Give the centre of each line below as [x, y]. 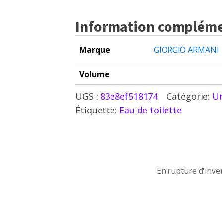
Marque [95, 50]
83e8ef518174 [129, 96]
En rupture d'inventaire [118, 146]
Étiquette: [97, 110]
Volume [94, 74]
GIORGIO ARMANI [186, 50]
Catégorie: [190, 96]
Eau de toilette [150, 110]
